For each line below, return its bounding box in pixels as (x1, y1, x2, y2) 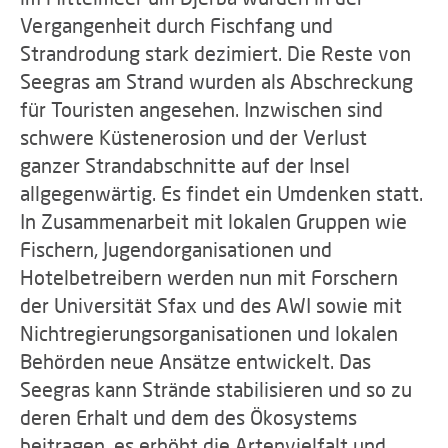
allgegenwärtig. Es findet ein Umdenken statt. (20, 181, 423, 205)
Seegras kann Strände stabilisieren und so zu (20, 377, 412, 401)
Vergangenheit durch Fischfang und (20, 13, 333, 37)
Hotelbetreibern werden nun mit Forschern (20, 265, 398, 289)
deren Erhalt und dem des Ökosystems (20, 405, 357, 429)
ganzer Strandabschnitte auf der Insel (20, 153, 350, 177)
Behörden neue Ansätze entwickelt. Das (20, 349, 371, 373)
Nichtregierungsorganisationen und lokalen (20, 321, 398, 345)
